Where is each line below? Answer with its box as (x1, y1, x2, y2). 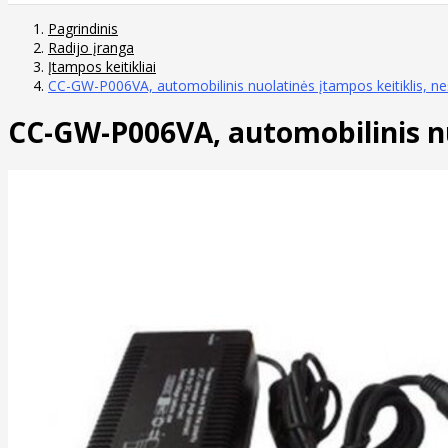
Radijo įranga (48, 37, 134, 57)
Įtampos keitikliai (48, 56, 156, 76)
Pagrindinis (48, 18, 118, 38)
